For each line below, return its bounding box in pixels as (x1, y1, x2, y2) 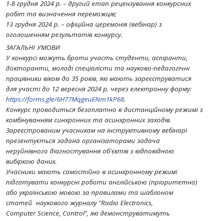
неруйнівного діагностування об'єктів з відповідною (6, 147, 174, 155)
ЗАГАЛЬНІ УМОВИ (6, 43, 60, 52)
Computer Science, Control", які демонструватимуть (6, 209, 170, 218)
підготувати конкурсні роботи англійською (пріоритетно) (6, 178, 197, 186)
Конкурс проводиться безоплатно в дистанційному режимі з (6, 105, 203, 114)
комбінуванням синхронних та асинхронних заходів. (6, 115, 171, 124)
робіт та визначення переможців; (6, 9, 116, 18)
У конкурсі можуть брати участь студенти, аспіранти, (6, 53, 187, 62)
